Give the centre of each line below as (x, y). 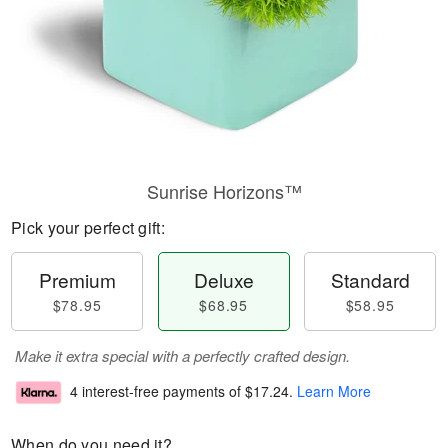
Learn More (334, 391)
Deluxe (223, 279)
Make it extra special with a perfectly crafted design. (182, 355)
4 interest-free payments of (157, 391)
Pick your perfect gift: (88, 227)
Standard (370, 279)
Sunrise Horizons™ (224, 191)
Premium (77, 279)
